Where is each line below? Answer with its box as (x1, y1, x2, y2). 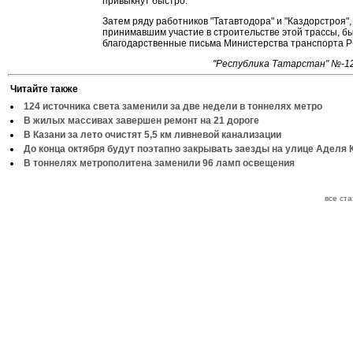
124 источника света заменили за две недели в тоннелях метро (24, 101, 322, 112)
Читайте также (10, 84, 78, 95)
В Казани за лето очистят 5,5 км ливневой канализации (24, 129, 281, 140)
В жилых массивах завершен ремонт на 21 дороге (24, 115, 259, 126)
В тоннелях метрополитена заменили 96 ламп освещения (24, 158, 295, 169)
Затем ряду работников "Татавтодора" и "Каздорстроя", (102, 16, 351, 27)
